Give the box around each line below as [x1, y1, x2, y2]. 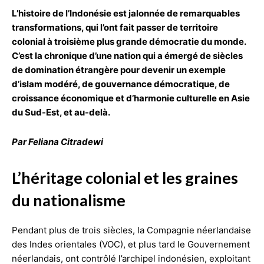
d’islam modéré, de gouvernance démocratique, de [12, 78, 230, 90]
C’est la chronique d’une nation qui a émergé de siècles [12, 49, 243, 61]
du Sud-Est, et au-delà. [12, 106, 110, 118]
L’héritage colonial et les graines [12, 167, 238, 187]
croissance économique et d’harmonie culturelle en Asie [12, 92, 250, 104]
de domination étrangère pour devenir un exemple [12, 64, 226, 75]
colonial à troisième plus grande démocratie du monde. [12, 35, 246, 47]
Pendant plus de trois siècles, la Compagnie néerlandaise [12, 224, 251, 236]
